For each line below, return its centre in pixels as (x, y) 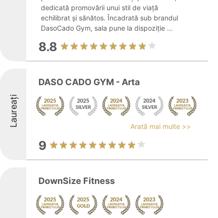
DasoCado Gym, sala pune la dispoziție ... (107, 28)
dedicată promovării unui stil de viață (100, 8)
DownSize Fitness (77, 181)
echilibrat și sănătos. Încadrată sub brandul (109, 18)
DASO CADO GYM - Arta (89, 82)
